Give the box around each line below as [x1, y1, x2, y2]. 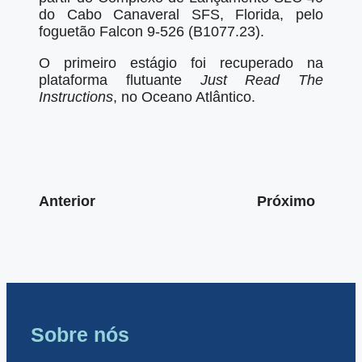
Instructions [39, 89, 113, 106]
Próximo [257, 193, 315, 210]
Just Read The [200, 72, 323, 89]
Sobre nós [31, 323, 129, 347]
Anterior [39, 193, 95, 210]
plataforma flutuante [39, 72, 200, 89]
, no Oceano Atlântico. [113, 89, 255, 106]
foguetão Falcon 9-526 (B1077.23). [39, 23, 264, 40]
